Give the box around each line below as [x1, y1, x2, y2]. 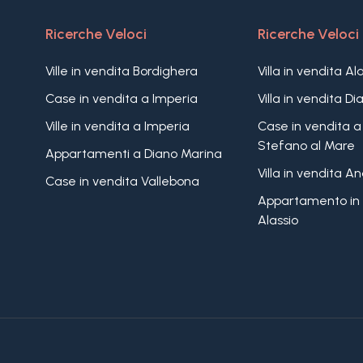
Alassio [257, 212, 298, 228]
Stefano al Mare [257, 138, 355, 153]
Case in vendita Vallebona [45, 173, 199, 189]
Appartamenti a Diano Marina [45, 146, 222, 161]
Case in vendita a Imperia [45, 91, 198, 106]
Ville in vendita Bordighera [45, 63, 198, 79]
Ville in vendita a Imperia [45, 118, 190, 134]
